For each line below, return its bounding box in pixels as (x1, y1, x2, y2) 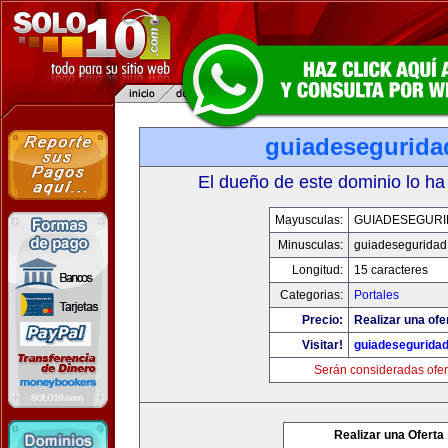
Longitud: (292, 263, 343, 277)
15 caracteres (354, 263, 428, 277)
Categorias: (280, 288, 343, 302)
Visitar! (302, 338, 343, 352)
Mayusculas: (275, 213, 343, 227)
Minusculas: (278, 238, 343, 252)
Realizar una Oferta (334, 428, 444, 442)
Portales (354, 288, 399, 302)
